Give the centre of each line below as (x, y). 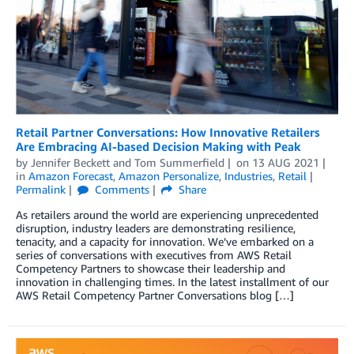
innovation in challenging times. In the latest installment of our (172, 281)
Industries (249, 175)
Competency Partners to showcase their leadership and (151, 268)
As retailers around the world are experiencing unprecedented (167, 214)
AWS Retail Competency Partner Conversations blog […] (155, 295)
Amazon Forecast (71, 175)
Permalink (41, 189)
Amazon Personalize (169, 175)
